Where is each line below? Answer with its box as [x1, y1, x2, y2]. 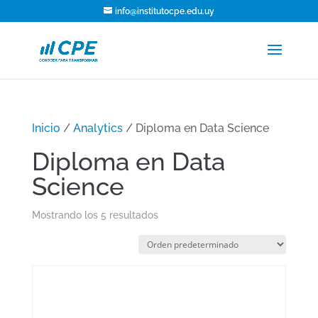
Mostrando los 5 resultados [31, 209, 158, 221]
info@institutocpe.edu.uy [114, 6, 214, 16]
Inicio [31, 121, 60, 135]
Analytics [72, 121, 123, 135]
